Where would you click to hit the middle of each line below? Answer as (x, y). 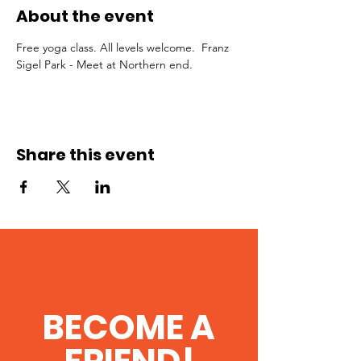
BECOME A (129, 328)
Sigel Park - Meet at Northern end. (104, 64)
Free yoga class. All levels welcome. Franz (124, 48)
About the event (85, 16)
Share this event (85, 155)
